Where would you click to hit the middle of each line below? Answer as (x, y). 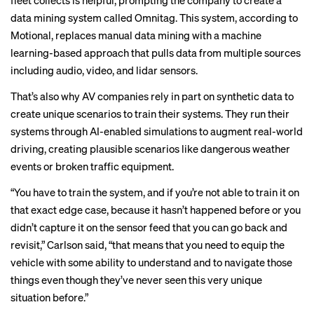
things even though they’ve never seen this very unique (136, 280)
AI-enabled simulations (143, 131)
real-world (277, 131)
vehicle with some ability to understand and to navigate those (151, 262)
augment (231, 131)
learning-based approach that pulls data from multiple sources (156, 53)
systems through (50, 131)
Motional (31, 35)
